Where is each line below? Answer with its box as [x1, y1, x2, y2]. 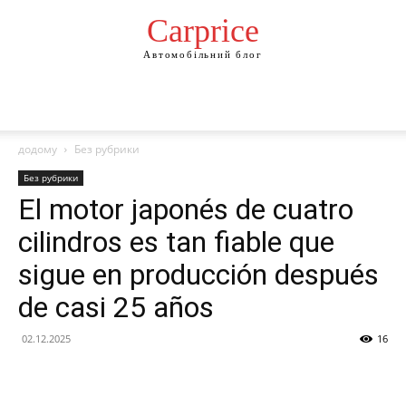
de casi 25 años [18, 290, 214, 324]
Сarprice [147, 13, 259, 50]
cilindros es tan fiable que [18, 225, 334, 259]
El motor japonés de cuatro [18, 192, 353, 227]
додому [18, 141, 57, 157]
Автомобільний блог [143, 49, 263, 61]
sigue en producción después [18, 257, 379, 292]
